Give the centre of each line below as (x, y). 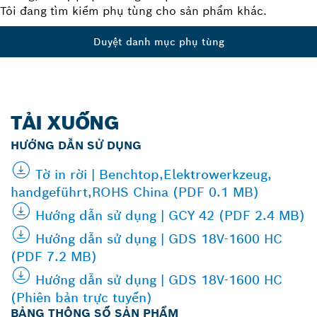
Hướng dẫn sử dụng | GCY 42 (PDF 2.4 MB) (170, 215)
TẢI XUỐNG (65, 122)
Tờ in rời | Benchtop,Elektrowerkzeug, (154, 174)
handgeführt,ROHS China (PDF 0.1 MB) (135, 192)
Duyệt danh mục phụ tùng (158, 41)
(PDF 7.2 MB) (54, 256)
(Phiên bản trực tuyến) (81, 297)
